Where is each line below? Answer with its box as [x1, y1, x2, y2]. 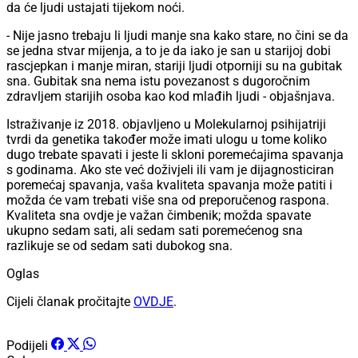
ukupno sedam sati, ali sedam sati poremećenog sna [6, 223, 303, 239]
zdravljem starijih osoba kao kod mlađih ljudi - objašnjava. [6, 89, 335, 105]
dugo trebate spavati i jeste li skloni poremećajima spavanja [6, 147, 344, 163]
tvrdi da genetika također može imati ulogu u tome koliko [6, 132, 327, 148]
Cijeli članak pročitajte [6, 294, 133, 310]
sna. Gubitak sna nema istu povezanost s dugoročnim [6, 74, 310, 89]
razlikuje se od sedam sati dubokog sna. [6, 238, 233, 254]
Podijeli [6, 338, 48, 354]
